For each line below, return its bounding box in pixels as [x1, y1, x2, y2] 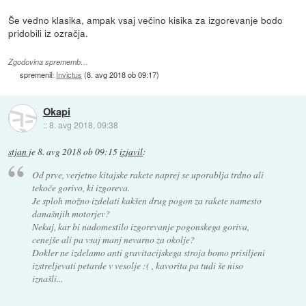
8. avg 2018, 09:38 [48, 118, 118, 130]
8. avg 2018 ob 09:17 [87, 68, 157, 80]
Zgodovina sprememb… [8, 56, 89, 67]
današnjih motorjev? [31, 207, 110, 221]
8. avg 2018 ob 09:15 [38, 145, 118, 158]
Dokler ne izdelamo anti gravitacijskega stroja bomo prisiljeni [31, 246, 265, 260]
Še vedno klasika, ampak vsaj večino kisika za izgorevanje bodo [8, 13, 283, 27]
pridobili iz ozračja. [8, 26, 89, 40]
